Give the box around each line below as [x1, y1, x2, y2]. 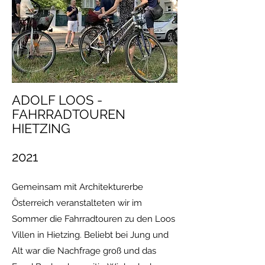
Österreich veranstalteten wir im [12, 198, 142, 208]
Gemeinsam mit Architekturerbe [12, 182, 143, 192]
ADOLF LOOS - [12, 92, 102, 108]
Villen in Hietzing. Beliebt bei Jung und [12, 230, 169, 240]
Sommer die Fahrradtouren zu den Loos [12, 214, 175, 224]
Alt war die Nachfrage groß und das [12, 245, 156, 256]
